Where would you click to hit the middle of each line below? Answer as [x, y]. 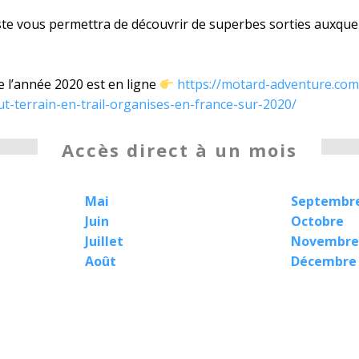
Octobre [317, 221]
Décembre [323, 261]
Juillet [104, 241]
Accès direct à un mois [179, 150]
